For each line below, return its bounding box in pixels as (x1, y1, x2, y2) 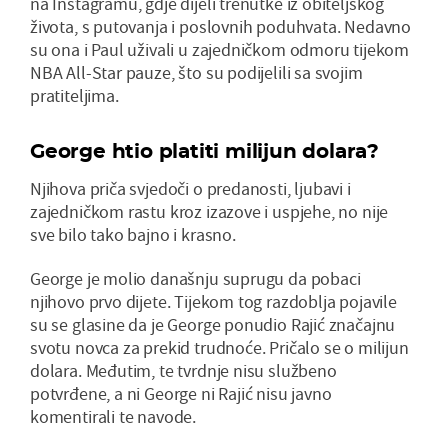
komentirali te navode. (30, 405, 197, 429)
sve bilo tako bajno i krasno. (30, 223, 236, 247)
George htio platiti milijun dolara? (30, 139, 379, 164)
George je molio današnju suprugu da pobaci (30, 267, 361, 291)
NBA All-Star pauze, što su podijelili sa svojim (30, 61, 363, 85)
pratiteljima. (30, 84, 119, 108)
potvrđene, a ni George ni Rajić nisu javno (30, 382, 332, 406)
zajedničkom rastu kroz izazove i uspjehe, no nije (30, 200, 389, 224)
